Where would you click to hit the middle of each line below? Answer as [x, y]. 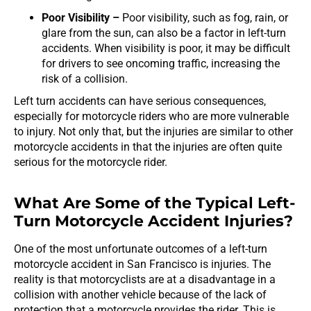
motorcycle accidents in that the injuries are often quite [148, 146]
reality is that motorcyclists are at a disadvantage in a [145, 279]
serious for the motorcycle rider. [91, 162]
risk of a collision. [85, 78]
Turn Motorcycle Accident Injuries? [153, 221]
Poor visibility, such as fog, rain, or [205, 17]
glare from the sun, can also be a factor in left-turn [164, 33]
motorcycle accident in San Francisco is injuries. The [142, 264]
